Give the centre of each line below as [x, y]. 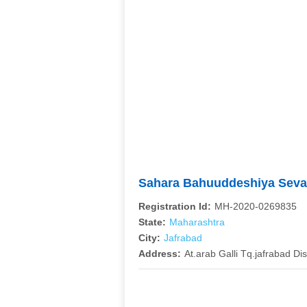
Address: [160, 254]
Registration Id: [175, 206]
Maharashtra [197, 222]
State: [152, 222]
